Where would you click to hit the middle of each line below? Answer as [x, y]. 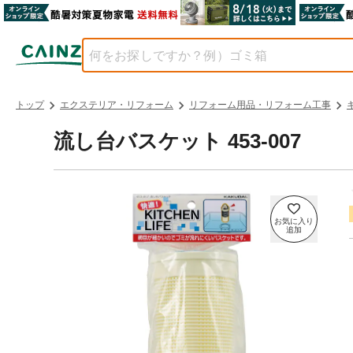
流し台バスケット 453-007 [177, 141]
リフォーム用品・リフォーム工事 [260, 105]
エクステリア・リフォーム [117, 105]
